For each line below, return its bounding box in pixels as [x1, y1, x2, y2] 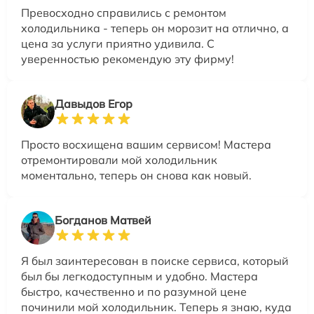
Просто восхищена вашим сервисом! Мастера [21, 137, 271, 151]
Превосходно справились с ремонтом [21, 5, 226, 20]
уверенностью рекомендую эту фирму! [21, 51, 234, 66]
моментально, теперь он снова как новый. [21, 168, 252, 182]
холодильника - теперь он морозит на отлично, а [21, 20, 289, 35]
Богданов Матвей [55, 212, 151, 227]
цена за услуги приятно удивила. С [21, 36, 214, 50]
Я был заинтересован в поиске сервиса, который [21, 253, 289, 268]
